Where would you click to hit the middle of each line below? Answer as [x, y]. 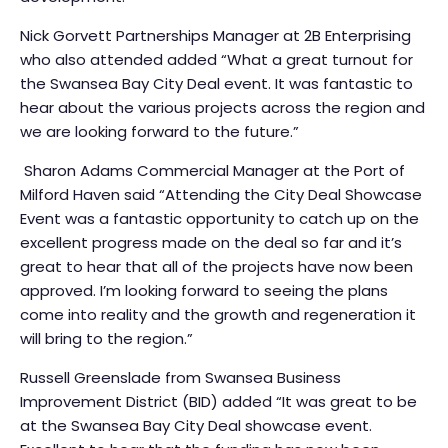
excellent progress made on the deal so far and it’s [211, 243]
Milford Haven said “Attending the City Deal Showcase [221, 195]
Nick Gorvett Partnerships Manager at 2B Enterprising [215, 36]
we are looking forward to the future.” [159, 132]
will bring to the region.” [106, 339]
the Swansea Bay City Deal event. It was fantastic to [216, 84]
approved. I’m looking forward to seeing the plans [204, 291]
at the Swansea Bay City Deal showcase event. [196, 426]
